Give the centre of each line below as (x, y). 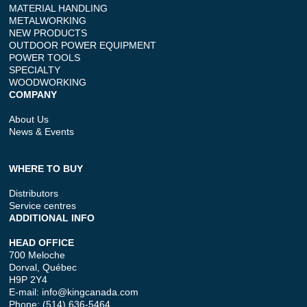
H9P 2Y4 (28, 280)
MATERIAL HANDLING (59, 9)
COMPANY (33, 95)
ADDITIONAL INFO (52, 218)
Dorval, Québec (43, 268)
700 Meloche (37, 255)
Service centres (43, 206)
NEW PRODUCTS (48, 33)
